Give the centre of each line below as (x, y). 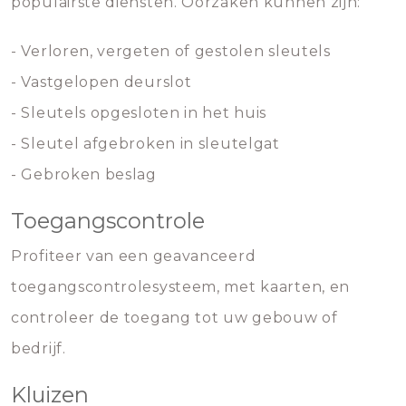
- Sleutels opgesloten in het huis (139, 113)
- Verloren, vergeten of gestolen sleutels (171, 51)
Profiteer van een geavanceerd (134, 256)
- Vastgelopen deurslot (101, 82)
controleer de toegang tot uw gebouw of (174, 318)
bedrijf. (39, 348)
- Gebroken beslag (84, 174)
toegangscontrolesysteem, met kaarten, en (181, 287)
